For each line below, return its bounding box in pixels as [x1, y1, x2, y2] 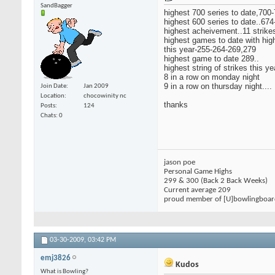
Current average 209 [164, 185, 231, 194]
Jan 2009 [83, 83, 109, 90]
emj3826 [41, 254, 71, 262]
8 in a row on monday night [164, 72, 260, 82]
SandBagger [41, 2, 72, 9]
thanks [164, 99, 188, 109]
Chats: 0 [41, 112, 63, 120]
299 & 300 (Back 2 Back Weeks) [164, 176, 268, 185]
